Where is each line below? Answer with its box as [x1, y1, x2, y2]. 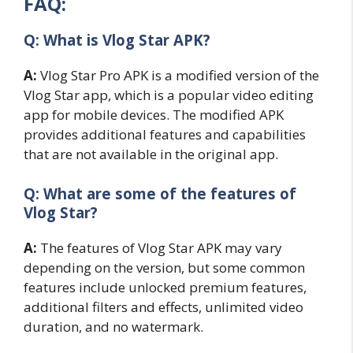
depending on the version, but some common [24, 258, 305, 277]
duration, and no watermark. [24, 317, 203, 336]
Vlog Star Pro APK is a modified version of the [37, 66, 319, 85]
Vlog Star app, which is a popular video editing [24, 86, 314, 105]
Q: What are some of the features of [24, 183, 296, 203]
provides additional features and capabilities [24, 125, 306, 144]
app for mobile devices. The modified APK [24, 106, 284, 124]
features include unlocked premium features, [24, 277, 307, 296]
